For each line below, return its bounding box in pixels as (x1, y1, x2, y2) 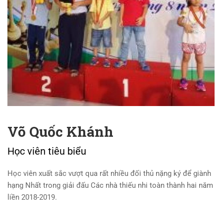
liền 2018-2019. (7, 192, 57, 202)
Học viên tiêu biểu (7, 145, 86, 157)
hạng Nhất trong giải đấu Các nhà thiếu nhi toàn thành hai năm (7, 180, 213, 190)
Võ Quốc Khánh (7, 122, 113, 141)
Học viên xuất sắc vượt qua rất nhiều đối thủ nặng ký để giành (7, 168, 211, 178)
